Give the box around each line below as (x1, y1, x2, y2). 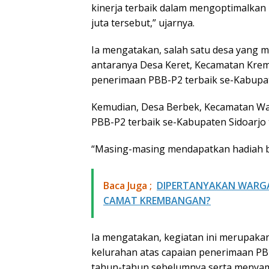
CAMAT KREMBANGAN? (103, 193, 211, 207)
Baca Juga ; (103, 178, 152, 192)
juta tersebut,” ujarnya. (91, 16, 195, 29)
